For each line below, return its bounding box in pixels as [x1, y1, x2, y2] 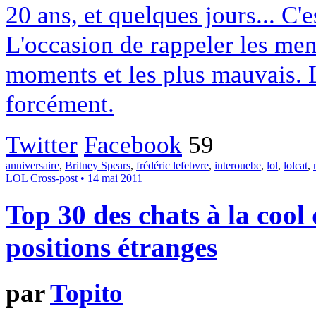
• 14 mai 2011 [80, 172, 142, 185]
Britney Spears [65, 159, 130, 172]
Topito [50, 279, 123, 308]
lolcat [284, 159, 308, 172]
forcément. [6, 90, 114, 119]
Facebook [84, 130, 182, 159]
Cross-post [30, 172, 78, 185]
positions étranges [6, 232, 217, 264]
